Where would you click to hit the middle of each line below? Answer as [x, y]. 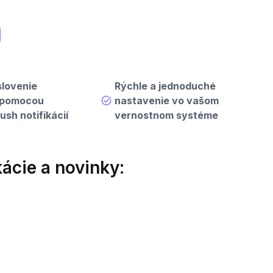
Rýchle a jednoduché [165, 86]
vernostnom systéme [167, 115]
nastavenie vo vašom [167, 101]
